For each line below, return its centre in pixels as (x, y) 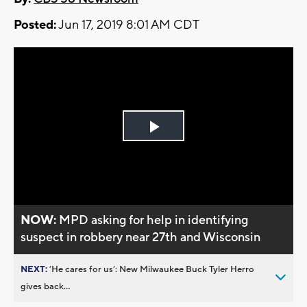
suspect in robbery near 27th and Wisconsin (141, 237)
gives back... (45, 286)
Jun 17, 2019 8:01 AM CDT (128, 25)
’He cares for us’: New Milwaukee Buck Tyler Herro (152, 269)
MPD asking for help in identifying (154, 220)
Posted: (35, 25)
